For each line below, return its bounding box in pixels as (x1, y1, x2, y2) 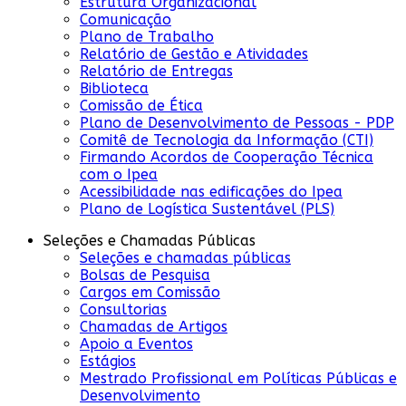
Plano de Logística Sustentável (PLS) (80, 199, 334, 217)
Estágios (80, 352, 136, 370)
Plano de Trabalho (80, 27, 214, 45)
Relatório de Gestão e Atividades (80, 44, 308, 63)
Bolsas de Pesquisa (80, 266, 210, 284)
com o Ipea (80, 165, 158, 183)
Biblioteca (80, 79, 149, 97)
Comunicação (80, 10, 171, 28)
